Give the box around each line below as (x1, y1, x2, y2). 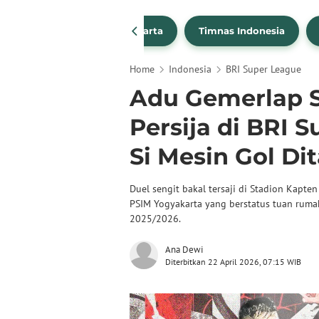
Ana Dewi (165, 244, 203, 256)
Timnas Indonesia (199, 25, 285, 37)
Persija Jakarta (90, 25, 163, 37)
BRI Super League (226, 63, 301, 75)
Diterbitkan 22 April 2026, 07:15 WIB (165, 256, 301, 267)
